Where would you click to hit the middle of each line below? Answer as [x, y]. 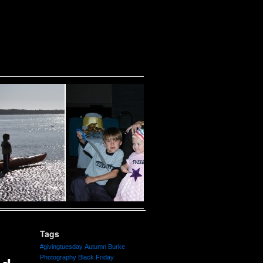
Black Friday [96, 257]
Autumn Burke [105, 247]
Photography [58, 257]
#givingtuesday [61, 247]
